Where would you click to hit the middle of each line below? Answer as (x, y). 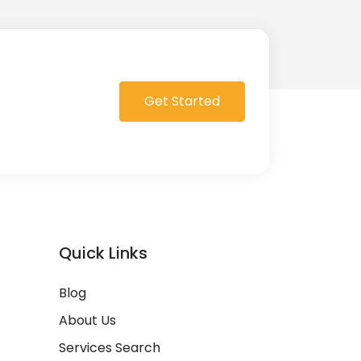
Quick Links (103, 253)
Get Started (182, 101)
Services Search (110, 347)
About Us (87, 320)
